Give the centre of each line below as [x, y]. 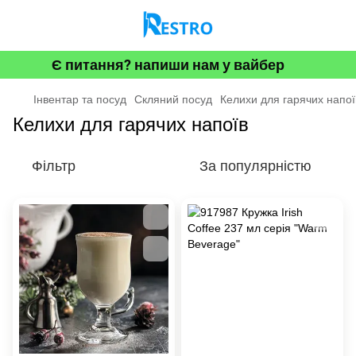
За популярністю [255, 166]
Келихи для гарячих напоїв [131, 124]
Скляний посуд [173, 99]
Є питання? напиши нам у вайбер [168, 65]
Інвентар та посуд [80, 99]
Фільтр [54, 166]
